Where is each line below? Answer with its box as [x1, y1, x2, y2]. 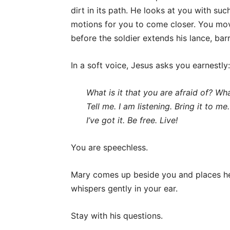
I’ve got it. [86, 115, 127, 125]
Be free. [127, 115, 160, 125]
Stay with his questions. [71, 210, 163, 221]
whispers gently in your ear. [71, 183, 178, 194]
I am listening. [119, 101, 175, 111]
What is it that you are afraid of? [86, 87, 215, 98]
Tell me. [86, 101, 119, 111]
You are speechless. [71, 142, 148, 152]
